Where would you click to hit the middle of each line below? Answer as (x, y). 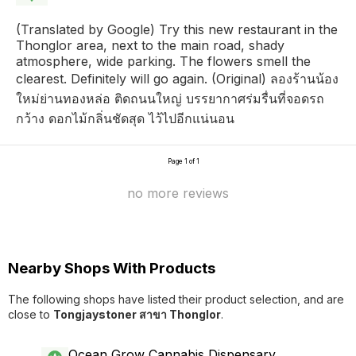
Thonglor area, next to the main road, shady (150, 45)
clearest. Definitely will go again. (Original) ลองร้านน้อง (177, 78)
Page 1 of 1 (184, 161)
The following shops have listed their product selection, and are (176, 300)
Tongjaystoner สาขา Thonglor (137, 315)
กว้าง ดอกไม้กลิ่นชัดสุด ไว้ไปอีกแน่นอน (125, 118)
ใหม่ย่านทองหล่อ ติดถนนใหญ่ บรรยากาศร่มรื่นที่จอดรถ (170, 98)
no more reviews (178, 193)
